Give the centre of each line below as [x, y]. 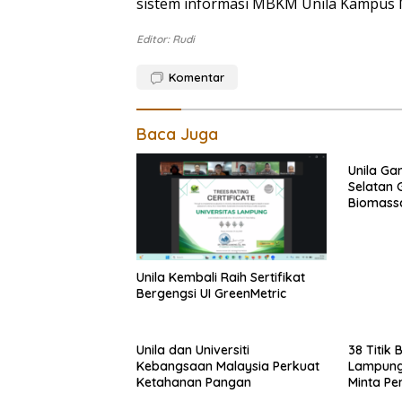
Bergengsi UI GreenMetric [211, 293]
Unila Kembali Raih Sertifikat [221, 277]
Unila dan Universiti [193, 350]
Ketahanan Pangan [194, 382]
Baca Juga [177, 135]
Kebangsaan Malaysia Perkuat [228, 366]
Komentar [197, 78]
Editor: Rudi [166, 39]
